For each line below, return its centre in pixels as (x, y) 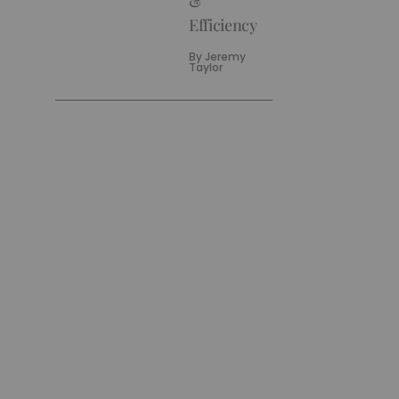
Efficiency (223, 25)
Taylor (206, 67)
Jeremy (226, 57)
